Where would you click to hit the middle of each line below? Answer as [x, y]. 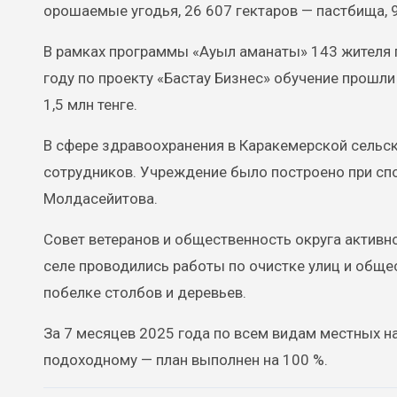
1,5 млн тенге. [90, 105]
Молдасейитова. [101, 199]
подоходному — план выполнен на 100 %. [186, 360]
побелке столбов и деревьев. [145, 293]
